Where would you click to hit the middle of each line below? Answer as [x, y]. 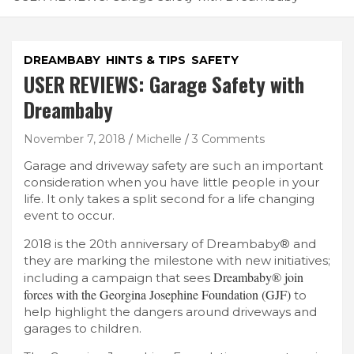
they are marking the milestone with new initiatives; [177, 260]
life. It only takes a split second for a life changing [169, 198]
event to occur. [69, 215]
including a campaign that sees [119, 277]
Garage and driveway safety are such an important [173, 165]
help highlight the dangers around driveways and [170, 311]
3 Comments [228, 139]
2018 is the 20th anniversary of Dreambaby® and [170, 243]
